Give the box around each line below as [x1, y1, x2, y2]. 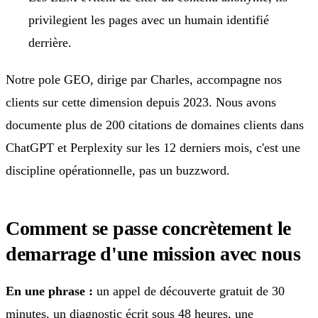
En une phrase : [6, 283, 93, 298]
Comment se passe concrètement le [6, 216, 292, 239]
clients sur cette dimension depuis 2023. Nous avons [6, 94, 276, 109]
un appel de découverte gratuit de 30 [93, 283, 285, 298]
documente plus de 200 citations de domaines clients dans [6, 117, 304, 132]
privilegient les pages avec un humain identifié [28, 12, 269, 27]
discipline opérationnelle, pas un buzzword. [6, 163, 230, 177]
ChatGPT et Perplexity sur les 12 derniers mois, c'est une [6, 140, 300, 155]
